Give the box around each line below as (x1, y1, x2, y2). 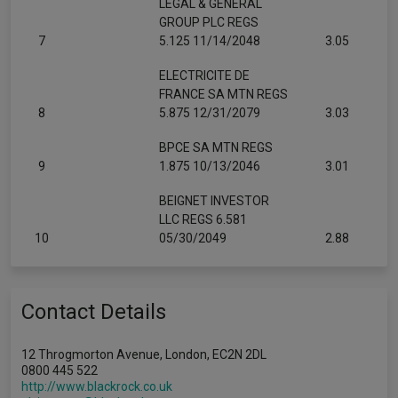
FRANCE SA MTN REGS (159, 87, 288, 101)
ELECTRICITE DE (159, 68, 250, 83)
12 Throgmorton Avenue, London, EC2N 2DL (21, 347, 267, 362)
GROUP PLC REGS (159, 15, 259, 29)
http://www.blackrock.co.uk (21, 379, 172, 394)
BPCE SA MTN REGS (159, 140, 273, 155)
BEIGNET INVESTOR (159, 194, 269, 208)
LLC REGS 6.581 (159, 212, 247, 227)
